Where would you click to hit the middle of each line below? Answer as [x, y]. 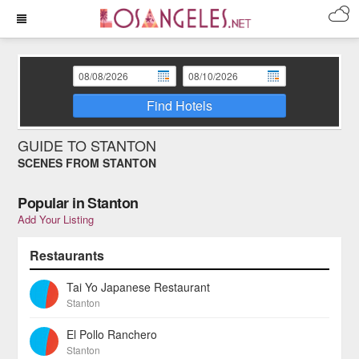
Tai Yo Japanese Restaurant [139, 287]
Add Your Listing [56, 219]
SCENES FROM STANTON [87, 163]
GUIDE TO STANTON [87, 145]
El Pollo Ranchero [112, 334]
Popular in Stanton [78, 203]
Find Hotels [179, 105]
